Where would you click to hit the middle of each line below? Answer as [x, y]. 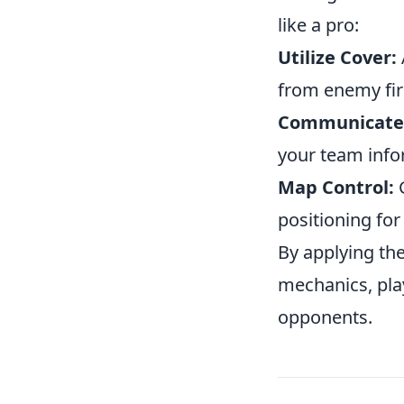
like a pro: [318, 24]
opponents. [325, 317]
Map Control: [336, 187]
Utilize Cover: [337, 57]
